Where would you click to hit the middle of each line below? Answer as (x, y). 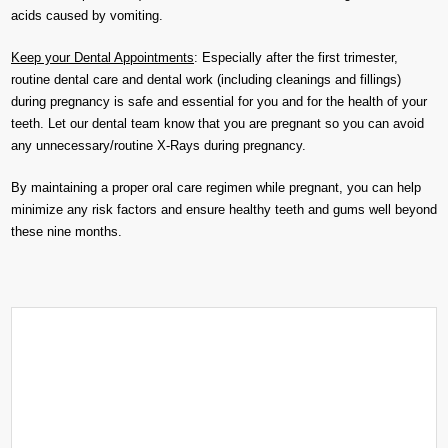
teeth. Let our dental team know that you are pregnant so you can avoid (217, 123)
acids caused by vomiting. (87, 15)
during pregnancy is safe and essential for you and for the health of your (219, 101)
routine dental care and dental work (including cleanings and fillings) (206, 79)
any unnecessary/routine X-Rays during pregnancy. (158, 145)
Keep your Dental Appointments (102, 57)
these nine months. (66, 231)
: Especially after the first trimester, (296, 57)
